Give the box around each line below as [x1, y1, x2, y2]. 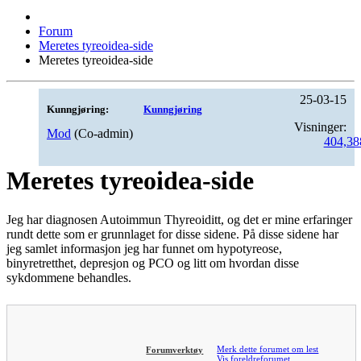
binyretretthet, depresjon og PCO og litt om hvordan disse [6, 256, 299, 271]
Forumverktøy [146, 344, 204, 355]
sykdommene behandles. [6, 271, 131, 285]
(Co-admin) [74, 127, 133, 140]
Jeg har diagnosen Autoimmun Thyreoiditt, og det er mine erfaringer [6, 213, 352, 227]
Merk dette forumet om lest [217, 344, 319, 355]
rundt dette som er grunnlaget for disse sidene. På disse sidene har [6, 227, 338, 242]
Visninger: [293, 120, 346, 134]
